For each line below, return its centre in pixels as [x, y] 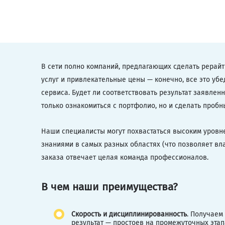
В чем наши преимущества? [109, 187]
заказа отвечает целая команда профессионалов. [125, 157]
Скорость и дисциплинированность [129, 214]
